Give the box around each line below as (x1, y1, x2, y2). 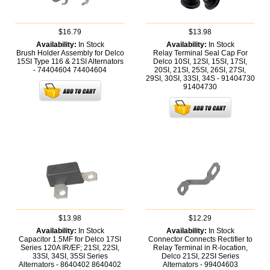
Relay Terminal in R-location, (152, 243, 248, 253)
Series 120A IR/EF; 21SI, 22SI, (20, 243, 119, 253)
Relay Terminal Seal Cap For (152, 49, 248, 58)
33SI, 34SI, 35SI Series (32, 252, 108, 261)
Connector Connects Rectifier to (148, 235, 253, 244)
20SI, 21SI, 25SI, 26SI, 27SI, (154, 66, 246, 75)
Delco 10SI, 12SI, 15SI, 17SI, (153, 57, 247, 66)
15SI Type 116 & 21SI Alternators (16, 57, 124, 66)
